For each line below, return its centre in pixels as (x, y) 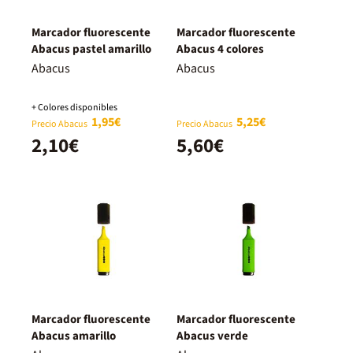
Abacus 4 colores (220, 49)
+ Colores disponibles (74, 107)
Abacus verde (212, 336)
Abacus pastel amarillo (91, 49)
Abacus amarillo (74, 336)
